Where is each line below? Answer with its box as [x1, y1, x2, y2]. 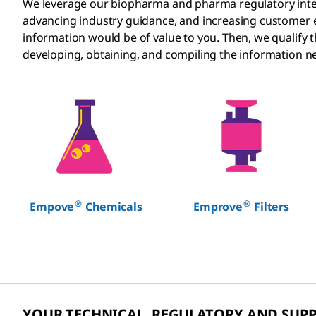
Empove [30, 198, 75, 214]
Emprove [193, 198, 243, 214]
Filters [251, 198, 289, 214]
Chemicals [83, 198, 142, 214]
